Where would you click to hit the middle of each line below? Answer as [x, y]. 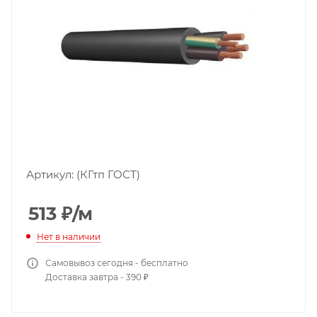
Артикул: [51, 174]
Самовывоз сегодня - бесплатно [117, 263]
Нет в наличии [69, 236]
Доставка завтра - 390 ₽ [97, 277]
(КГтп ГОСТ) [108, 174]
